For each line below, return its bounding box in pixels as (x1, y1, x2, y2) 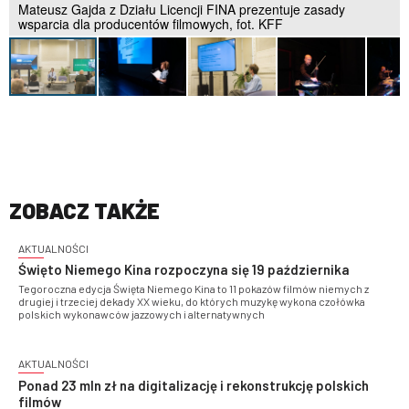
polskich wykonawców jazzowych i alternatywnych (18, 308, 265, 321)
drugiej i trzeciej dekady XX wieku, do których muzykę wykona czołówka (18, 295, 365, 309)
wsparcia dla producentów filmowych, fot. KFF (18, 14, 283, 33)
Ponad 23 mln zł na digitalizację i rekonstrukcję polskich (18, 376, 369, 393)
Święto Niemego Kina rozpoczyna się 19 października (18, 261, 350, 278)
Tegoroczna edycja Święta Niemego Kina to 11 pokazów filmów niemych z (18, 282, 369, 296)
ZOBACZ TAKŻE (9, 196, 160, 224)
